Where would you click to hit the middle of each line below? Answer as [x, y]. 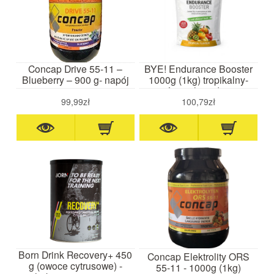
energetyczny [75, 91]
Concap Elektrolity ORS [198, 256]
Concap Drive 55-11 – [76, 69]
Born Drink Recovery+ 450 [76, 254]
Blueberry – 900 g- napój [75, 80]
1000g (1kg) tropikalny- [198, 80]
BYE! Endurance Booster [198, 69]
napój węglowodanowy [198, 91]
